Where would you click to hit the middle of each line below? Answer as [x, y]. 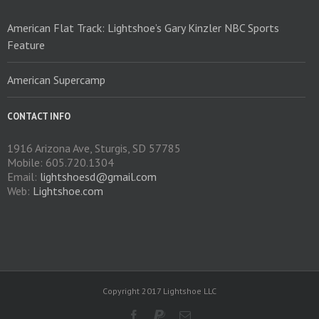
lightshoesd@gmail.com [98, 176]
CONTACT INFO [39, 116]
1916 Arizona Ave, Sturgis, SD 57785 [94, 148]
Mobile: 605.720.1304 [61, 162]
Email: [23, 176]
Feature [26, 45]
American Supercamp [56, 79]
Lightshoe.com [68, 190]
